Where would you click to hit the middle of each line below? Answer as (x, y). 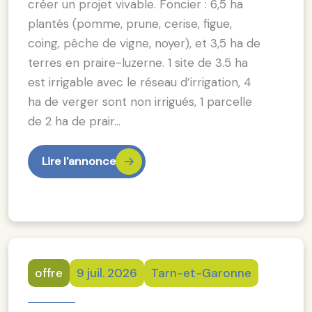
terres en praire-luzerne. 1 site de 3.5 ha (138, 62)
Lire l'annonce (79, 161)
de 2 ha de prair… (74, 121)
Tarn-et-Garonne (201, 273)
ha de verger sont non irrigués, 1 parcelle (140, 101)
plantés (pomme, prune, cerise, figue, (130, 23)
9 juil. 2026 (107, 273)
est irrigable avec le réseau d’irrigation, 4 (140, 82)
